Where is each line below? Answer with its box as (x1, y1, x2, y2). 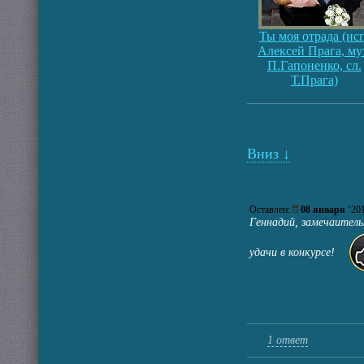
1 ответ (267, 334, 308, 346)
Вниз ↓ (247, 145, 290, 162)
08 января (301, 204, 345, 215)
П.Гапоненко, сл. (266, 58, 362, 72)
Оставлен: (249, 204, 292, 215)
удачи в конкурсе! (249, 246, 344, 259)
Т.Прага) (290, 73, 338, 87)
